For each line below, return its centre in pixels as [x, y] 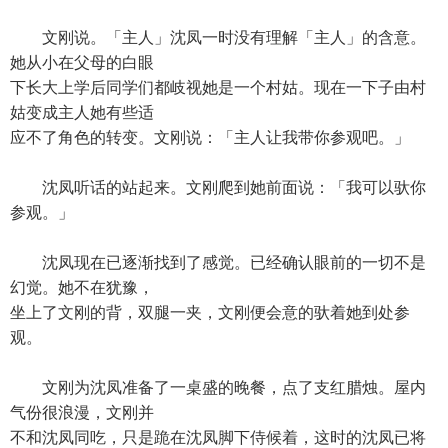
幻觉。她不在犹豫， [82, 287]
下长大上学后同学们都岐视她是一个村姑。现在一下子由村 [218, 87]
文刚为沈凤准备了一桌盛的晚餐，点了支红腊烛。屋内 [218, 387]
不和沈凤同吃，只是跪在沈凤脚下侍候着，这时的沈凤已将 [218, 437]
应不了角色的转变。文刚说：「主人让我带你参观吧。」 [210, 137]
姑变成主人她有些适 [82, 112]
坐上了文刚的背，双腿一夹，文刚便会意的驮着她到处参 [210, 312]
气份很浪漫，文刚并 [82, 412]
